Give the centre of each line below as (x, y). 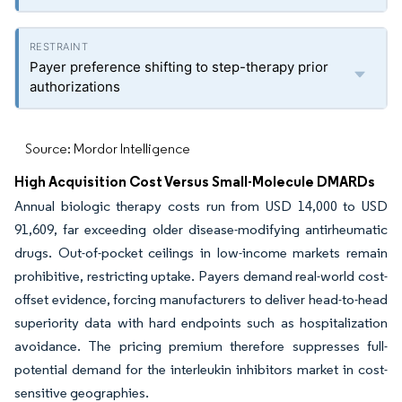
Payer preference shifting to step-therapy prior (179, 67)
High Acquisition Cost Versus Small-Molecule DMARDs (195, 181)
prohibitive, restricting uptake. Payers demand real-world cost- (201, 276)
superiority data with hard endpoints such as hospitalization (201, 323)
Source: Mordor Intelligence (108, 149)
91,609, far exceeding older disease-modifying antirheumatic (201, 229)
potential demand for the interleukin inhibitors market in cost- (201, 369)
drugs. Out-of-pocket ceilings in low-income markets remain (201, 253)
